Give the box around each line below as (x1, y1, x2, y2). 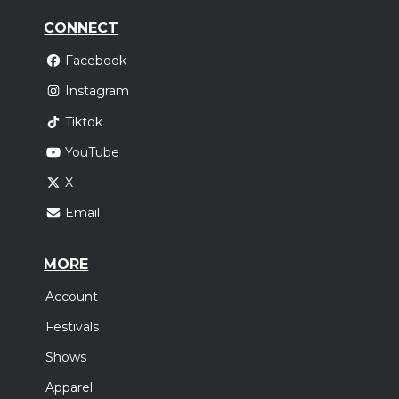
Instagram (64, 83, 129, 100)
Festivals (45, 318, 100, 335)
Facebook (64, 53, 126, 69)
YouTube (64, 144, 119, 161)
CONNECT (44, 20, 119, 37)
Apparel (45, 379, 94, 395)
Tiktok (64, 113, 102, 130)
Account (45, 288, 99, 305)
